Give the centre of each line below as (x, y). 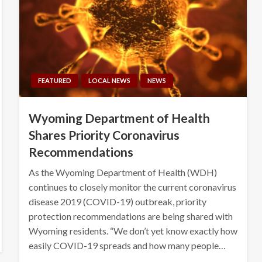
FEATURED (54, 81)
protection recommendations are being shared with (130, 216)
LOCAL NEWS (109, 81)
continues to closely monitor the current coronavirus (132, 187)
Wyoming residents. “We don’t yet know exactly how (133, 231)
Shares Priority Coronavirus (104, 135)
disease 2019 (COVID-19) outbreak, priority (117, 202)
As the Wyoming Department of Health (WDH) (123, 173)
